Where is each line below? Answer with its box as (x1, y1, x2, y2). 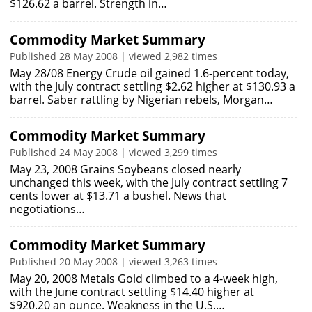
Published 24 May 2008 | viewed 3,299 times (10, 146, 217, 159)
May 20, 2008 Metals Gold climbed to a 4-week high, (10, 271, 278, 286)
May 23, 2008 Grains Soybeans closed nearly (10, 162, 241, 177)
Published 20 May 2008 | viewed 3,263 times (10, 255, 217, 268)
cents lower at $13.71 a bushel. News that (10, 188, 226, 203)
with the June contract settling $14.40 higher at (10, 284, 254, 299)
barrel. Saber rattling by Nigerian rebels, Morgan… (10, 92, 273, 107)
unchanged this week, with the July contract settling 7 (10, 175, 288, 190)
